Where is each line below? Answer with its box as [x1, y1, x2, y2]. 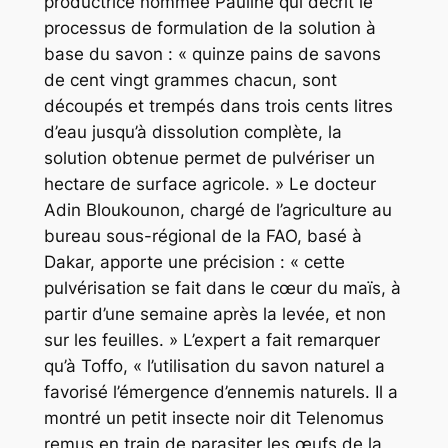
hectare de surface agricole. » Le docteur [43, 173, 376, 194]
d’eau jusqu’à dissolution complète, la [43, 121, 342, 142]
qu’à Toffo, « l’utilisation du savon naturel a [43, 355, 385, 376]
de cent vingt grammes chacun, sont [43, 69, 337, 90]
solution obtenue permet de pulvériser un [43, 147, 375, 168]
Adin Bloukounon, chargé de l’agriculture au [43, 199, 392, 220]
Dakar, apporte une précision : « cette [43, 251, 345, 272]
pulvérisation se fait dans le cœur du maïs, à [43, 277, 401, 298]
